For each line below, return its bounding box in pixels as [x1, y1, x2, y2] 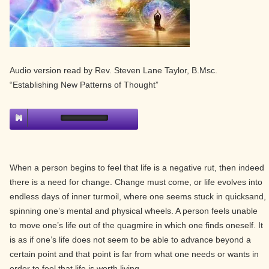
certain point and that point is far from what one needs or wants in [10, 249, 259, 259]
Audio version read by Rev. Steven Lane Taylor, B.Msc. [10, 65, 217, 75]
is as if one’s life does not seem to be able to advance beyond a [10, 235, 251, 244]
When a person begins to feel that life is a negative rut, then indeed [10, 163, 264, 172]
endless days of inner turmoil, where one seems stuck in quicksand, [10, 192, 266, 201]
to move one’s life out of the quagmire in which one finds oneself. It [10, 220, 263, 230]
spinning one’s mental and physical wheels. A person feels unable [10, 206, 258, 216]
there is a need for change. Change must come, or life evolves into [10, 177, 262, 187]
